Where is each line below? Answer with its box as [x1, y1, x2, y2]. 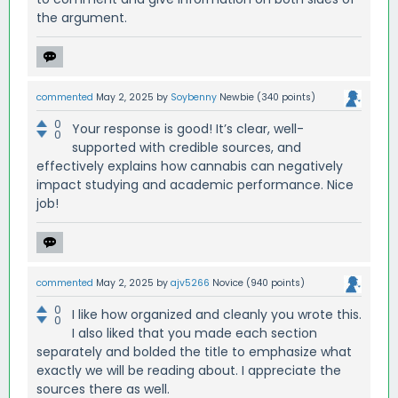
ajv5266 [171, 276, 210, 291]
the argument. [36, 9, 127, 27]
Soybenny [171, 91, 217, 104]
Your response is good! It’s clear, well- [72, 120, 304, 139]
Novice [212, 276, 243, 291]
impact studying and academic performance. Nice [36, 176, 354, 195]
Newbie [219, 91, 254, 104]
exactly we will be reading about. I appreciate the [36, 362, 341, 380]
